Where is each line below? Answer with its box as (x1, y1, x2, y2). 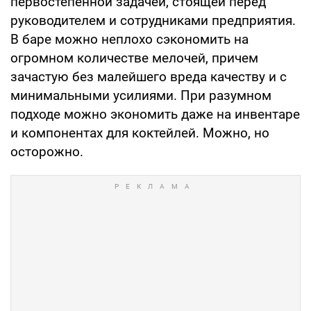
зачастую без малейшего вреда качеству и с (10, 68, 287, 85)
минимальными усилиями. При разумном (10, 87, 271, 103)
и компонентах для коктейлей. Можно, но (10, 124, 269, 141)
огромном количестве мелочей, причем (10, 49, 258, 66)
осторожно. (10, 143, 83, 160)
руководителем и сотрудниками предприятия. (10, 12, 296, 28)
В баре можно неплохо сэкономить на (10, 31, 249, 47)
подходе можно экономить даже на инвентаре (10, 106, 300, 122)
